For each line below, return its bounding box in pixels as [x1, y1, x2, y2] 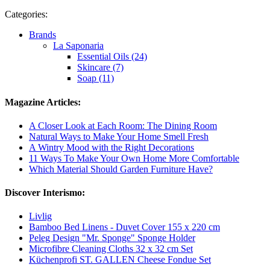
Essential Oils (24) [77, 51, 147, 62]
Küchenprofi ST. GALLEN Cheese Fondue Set [29, 254, 211, 265]
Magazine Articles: [5, 96, 81, 107]
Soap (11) [77, 73, 114, 84]
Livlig [29, 211, 52, 222]
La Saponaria [53, 40, 104, 51]
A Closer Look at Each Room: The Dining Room [29, 120, 217, 131]
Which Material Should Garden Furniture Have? [29, 163, 213, 174]
